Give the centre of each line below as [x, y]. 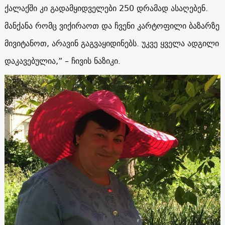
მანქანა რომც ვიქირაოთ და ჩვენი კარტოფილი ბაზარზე [112, 25]
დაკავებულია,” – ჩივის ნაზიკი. [62, 61]
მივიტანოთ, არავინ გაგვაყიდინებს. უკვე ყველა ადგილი [111, 43]
